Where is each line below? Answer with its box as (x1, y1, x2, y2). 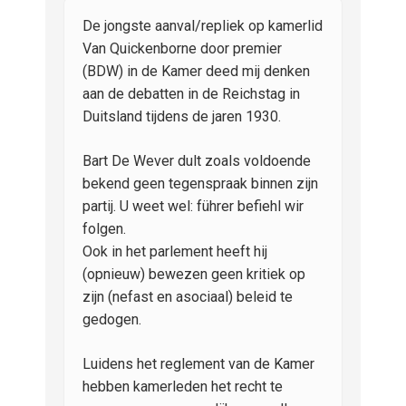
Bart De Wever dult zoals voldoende (82, 152, 311, 170)
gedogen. (82, 311, 141, 329)
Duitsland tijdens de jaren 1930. (82, 108, 281, 126)
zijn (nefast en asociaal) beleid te (82, 288, 293, 306)
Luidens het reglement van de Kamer (82, 355, 314, 373)
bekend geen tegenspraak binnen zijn (82, 175, 318, 193)
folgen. (82, 220, 126, 238)
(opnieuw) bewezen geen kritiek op (82, 266, 305, 284)
